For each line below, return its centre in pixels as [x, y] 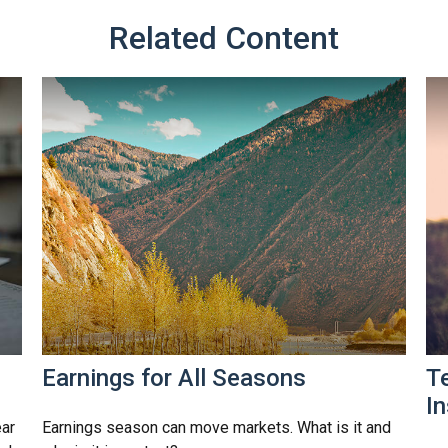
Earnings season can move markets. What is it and [217, 428]
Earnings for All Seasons [174, 378]
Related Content [224, 37]
